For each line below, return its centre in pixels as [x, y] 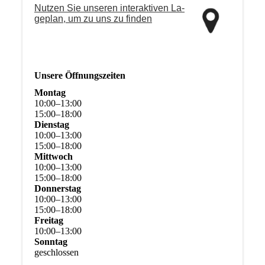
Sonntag [51, 241]
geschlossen [56, 252]
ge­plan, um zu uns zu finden [93, 18]
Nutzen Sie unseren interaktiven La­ [109, 8]
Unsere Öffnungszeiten [80, 75]
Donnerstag [57, 188]
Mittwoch [53, 156]
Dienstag [51, 124]
